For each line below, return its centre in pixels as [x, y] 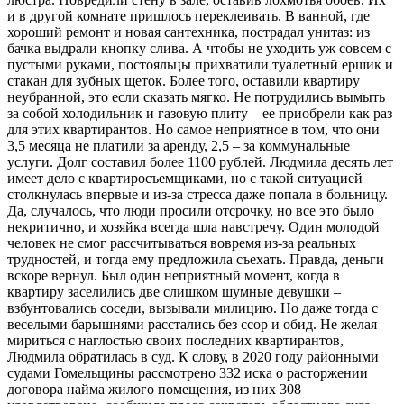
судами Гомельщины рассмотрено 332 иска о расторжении [188, 373]
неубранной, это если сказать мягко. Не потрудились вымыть [196, 97]
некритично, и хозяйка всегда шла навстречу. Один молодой [193, 227]
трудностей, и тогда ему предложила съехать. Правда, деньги [196, 260]
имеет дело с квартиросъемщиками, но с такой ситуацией [185, 179]
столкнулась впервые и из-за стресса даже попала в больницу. [197, 195]
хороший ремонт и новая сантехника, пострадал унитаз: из [188, 32]
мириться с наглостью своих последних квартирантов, [175, 341]
